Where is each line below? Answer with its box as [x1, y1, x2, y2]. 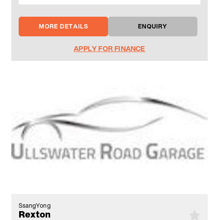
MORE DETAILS [38, 22, 88, 30]
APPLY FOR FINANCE [74, 43, 145, 54]
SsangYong [19, 201, 51, 210]
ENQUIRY [138, 22, 167, 30]
